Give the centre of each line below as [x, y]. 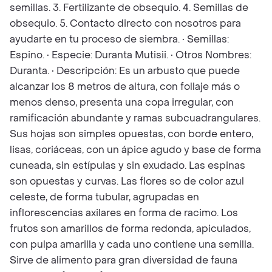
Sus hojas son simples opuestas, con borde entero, [131, 134]
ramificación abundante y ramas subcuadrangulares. [135, 118]
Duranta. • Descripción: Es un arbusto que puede [125, 71]
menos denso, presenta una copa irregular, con [122, 102]
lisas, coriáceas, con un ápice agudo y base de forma [135, 150]
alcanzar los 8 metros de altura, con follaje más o [125, 87]
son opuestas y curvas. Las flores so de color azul [127, 181]
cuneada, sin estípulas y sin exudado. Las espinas [127, 165]
